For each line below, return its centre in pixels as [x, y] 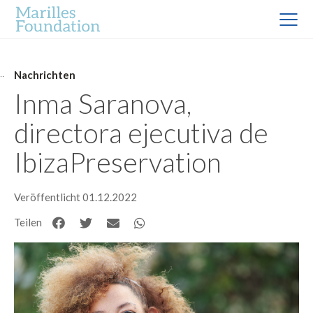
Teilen [28, 222]
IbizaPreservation [118, 162]
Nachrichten [45, 75]
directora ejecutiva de [141, 132]
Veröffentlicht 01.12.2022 [75, 197]
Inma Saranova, [103, 103]
